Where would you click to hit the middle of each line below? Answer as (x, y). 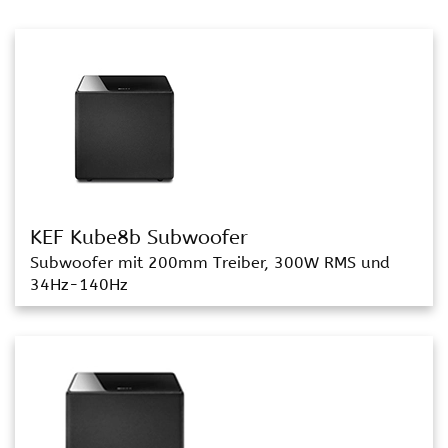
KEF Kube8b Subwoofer (139, 237)
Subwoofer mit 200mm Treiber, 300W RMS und (210, 262)
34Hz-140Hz (79, 284)
